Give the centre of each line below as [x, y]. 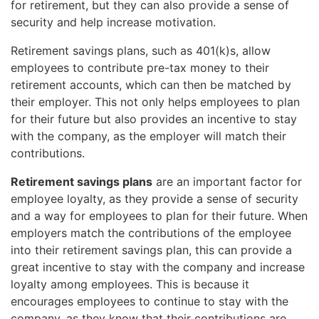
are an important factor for [227, 181]
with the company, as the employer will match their [148, 136]
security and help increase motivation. [113, 22]
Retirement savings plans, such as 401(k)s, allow [141, 50]
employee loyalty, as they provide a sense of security [155, 198]
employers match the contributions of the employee [151, 232]
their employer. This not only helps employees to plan [155, 101]
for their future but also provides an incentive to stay [154, 119]
